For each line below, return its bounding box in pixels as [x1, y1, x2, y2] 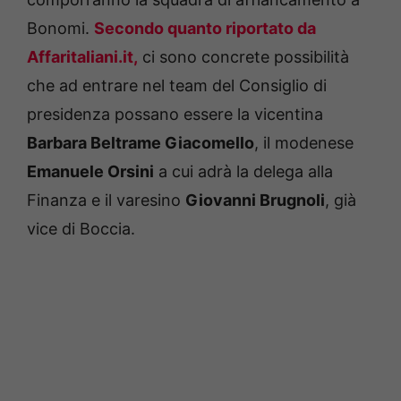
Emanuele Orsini [27, 161, 154, 181]
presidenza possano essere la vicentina [27, 104, 323, 124]
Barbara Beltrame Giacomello [27, 132, 254, 152]
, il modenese [254, 132, 354, 152]
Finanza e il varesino [27, 190, 185, 209]
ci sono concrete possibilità [138, 47, 349, 66]
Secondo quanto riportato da [94, 18, 316, 38]
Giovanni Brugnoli [185, 190, 325, 209]
